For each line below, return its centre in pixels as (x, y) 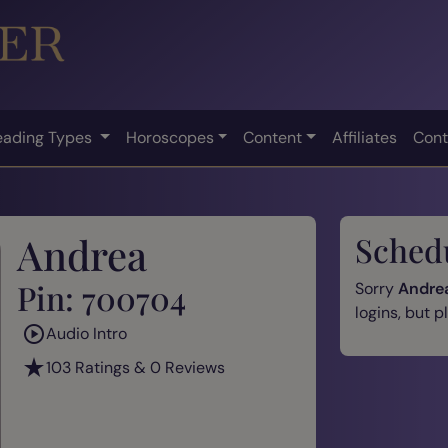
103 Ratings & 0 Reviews (135, 367)
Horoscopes (169, 137)
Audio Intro (86, 333)
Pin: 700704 (101, 297)
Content (273, 137)
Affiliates (365, 137)
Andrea (82, 254)
